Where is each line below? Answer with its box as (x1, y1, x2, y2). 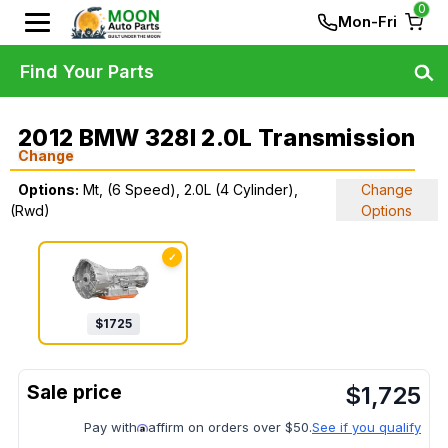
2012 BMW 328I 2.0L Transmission (18, 124, 416, 152)
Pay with (84, 419, 137, 436)
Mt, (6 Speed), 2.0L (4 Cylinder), (83, 181, 298, 198)
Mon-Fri (338, 12, 397, 31)
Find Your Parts (20, 60, 154, 82)
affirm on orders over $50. (148, 419, 312, 436)
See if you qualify (312, 419, 421, 436)
